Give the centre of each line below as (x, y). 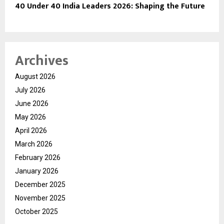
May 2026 (30, 117)
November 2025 (40, 198)
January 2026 (37, 171)
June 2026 (32, 104)
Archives (42, 61)
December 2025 (40, 185)
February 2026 (38, 158)
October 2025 (36, 212)
